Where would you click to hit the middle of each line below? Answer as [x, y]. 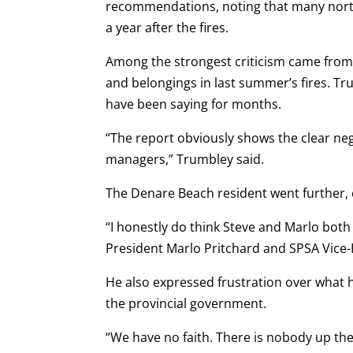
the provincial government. [186, 303]
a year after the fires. [169, 27]
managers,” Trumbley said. [187, 159]
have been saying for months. [194, 104]
